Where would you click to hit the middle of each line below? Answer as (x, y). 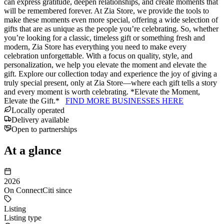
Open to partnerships (44, 129)
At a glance (33, 150)
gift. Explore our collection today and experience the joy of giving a (110, 73)
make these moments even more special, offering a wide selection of (111, 19)
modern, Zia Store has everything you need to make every (95, 46)
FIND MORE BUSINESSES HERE (124, 100)
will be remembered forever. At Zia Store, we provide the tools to (106, 10)
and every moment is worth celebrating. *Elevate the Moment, (102, 91)
